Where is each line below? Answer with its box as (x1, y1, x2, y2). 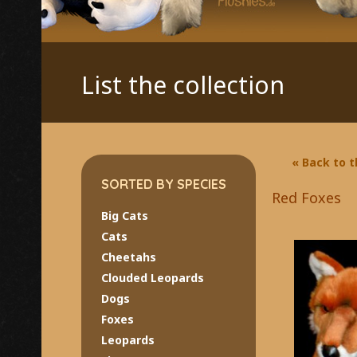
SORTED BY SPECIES (100, 175, 226, 192)
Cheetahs (100, 249, 156, 265)
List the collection (80, 68, 284, 101)
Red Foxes (272, 187, 342, 207)
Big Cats (100, 207, 148, 223)
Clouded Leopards (100, 269, 204, 285)
